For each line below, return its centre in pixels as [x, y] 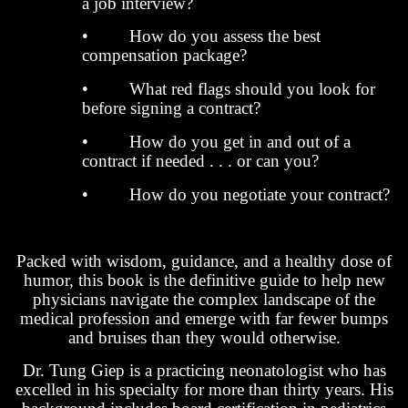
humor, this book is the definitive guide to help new [204, 280]
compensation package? [164, 56]
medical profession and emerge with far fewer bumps [204, 318]
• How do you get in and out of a [216, 142]
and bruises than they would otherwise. [204, 337]
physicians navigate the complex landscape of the [204, 299]
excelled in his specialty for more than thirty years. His [204, 390]
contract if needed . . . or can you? [200, 161]
